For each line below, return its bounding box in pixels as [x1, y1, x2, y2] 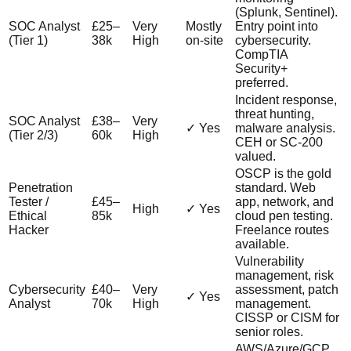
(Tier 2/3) [9, 128, 58, 142]
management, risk [235, 268, 334, 282]
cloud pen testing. [235, 208, 333, 223]
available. [235, 237, 289, 251]
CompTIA [235, 47, 288, 61]
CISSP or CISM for [235, 310, 339, 324]
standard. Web [235, 180, 316, 194]
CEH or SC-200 [235, 135, 323, 149]
